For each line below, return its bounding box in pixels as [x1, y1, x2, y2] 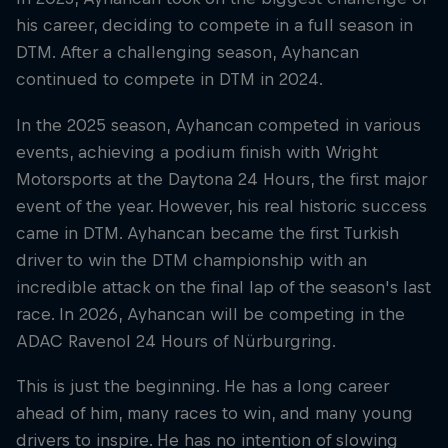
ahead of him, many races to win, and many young [16, 402, 413, 423]
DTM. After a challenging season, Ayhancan [16, 42, 359, 63]
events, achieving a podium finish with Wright [16, 141, 378, 162]
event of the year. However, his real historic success [16, 195, 427, 216]
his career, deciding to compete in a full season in [16, 15, 413, 36]
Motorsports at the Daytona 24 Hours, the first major [16, 168, 427, 189]
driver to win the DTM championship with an [16, 249, 367, 270]
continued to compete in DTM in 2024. [16, 69, 323, 90]
